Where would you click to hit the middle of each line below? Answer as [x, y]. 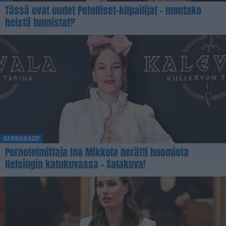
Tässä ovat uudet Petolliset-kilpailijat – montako [103, 10]
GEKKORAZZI [21, 138]
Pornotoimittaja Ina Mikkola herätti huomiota [97, 152]
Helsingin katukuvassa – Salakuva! [75, 164]
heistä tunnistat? [40, 22]
